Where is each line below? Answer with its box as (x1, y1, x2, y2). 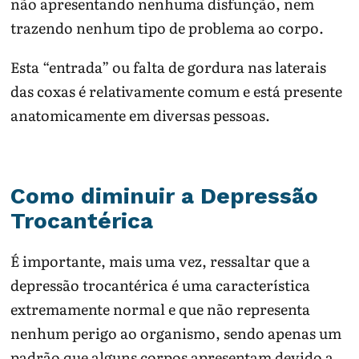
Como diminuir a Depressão (10, 183, 319, 210)
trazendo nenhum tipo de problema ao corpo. (10, 17, 325, 39)
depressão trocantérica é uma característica (10, 274, 311, 296)
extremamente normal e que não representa (10, 298, 311, 321)
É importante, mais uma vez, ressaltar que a (10, 250, 311, 272)
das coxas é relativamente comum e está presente (10, 79, 343, 102)
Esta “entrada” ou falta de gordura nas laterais (10, 55, 327, 78)
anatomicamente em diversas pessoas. (10, 103, 271, 126)
